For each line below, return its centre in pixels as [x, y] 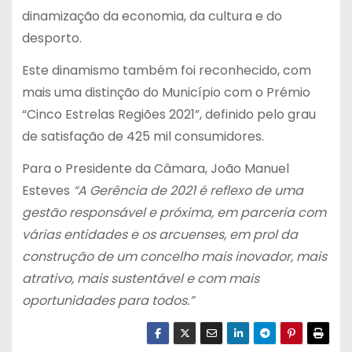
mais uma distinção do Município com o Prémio [166, 92]
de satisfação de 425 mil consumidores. [143, 136]
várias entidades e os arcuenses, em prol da [159, 234]
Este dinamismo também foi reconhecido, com [166, 70]
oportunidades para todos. [105, 300]
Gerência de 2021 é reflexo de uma [196, 190]
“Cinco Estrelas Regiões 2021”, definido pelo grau [169, 114]
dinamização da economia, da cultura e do [152, 16]
